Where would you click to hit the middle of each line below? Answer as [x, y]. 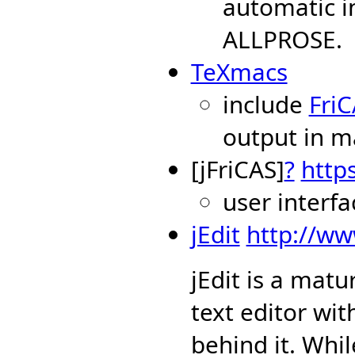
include [265, 104]
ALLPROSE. [282, 39]
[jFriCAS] [237, 169]
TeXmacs [239, 72]
